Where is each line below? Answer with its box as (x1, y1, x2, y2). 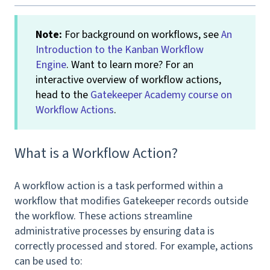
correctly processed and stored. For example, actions (14, 238, 253, 254)
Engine (36, 57, 66, 72)
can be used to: (14, 253, 83, 269)
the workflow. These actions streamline (14, 208, 192, 224)
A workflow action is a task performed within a (14, 178, 223, 193)
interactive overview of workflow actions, (36, 72, 221, 87)
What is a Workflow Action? (14, 143, 178, 165)
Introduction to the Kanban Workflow (36, 42, 204, 57)
